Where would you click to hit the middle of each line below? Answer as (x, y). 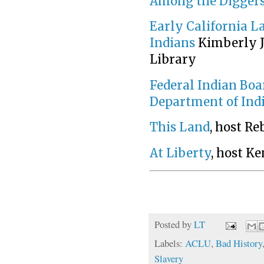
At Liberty (180, 153)
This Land (180, 128)
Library (173, 60)
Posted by (174, 225)
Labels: (170, 243)
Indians (172, 43)
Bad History (239, 243)
